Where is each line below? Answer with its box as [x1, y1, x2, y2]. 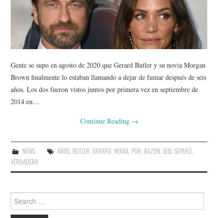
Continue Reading [80, 116, 131, 126]
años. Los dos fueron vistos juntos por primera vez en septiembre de [11, 84, 199, 94]
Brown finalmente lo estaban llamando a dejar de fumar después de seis [11, 72, 207, 82]
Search [10, 191, 29, 201]
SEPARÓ [174, 146, 192, 156]
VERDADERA [11, 157, 38, 166]
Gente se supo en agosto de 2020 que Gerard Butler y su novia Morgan [11, 60, 206, 70]
